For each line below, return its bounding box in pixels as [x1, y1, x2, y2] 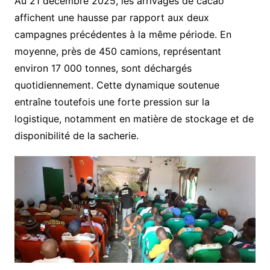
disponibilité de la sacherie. [14, 129, 139, 142]
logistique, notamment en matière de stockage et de [14, 112, 254, 125]
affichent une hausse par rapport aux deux [14, 11, 209, 24]
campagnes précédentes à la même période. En [14, 28, 231, 40]
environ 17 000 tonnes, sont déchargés [14, 61, 192, 74]
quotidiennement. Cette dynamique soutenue [14, 78, 219, 91]
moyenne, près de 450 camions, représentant [14, 45, 221, 57]
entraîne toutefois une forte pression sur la [14, 95, 210, 108]
